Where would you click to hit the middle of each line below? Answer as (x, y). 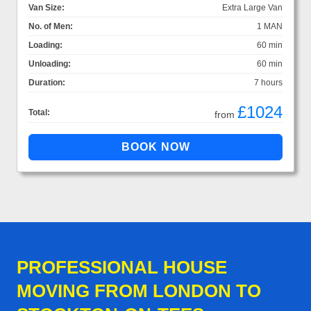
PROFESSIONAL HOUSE (122, 267)
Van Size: (47, 7)
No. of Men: (51, 26)
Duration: (47, 82)
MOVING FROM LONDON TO (139, 291)
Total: (39, 112)
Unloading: (50, 64)
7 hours (268, 82)
